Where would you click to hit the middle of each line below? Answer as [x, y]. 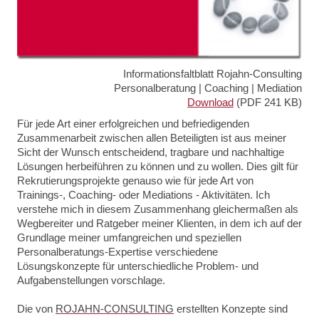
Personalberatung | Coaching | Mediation [208, 88]
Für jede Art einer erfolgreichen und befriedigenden [133, 123]
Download [210, 102]
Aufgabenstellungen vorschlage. [91, 280]
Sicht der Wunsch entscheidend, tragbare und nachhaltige [151, 152]
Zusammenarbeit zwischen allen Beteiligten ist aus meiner [152, 137]
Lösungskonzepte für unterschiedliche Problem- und [138, 266]
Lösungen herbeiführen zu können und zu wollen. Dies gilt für [158, 166]
